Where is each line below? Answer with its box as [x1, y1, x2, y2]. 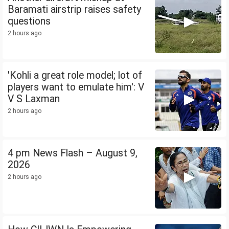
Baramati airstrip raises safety [8, 4, 141, 16]
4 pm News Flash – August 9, [8, 147, 138, 159]
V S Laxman [8, 93, 60, 105]
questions [8, 15, 51, 28]
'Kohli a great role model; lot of [8, 70, 142, 82]
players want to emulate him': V [8, 81, 144, 94]
